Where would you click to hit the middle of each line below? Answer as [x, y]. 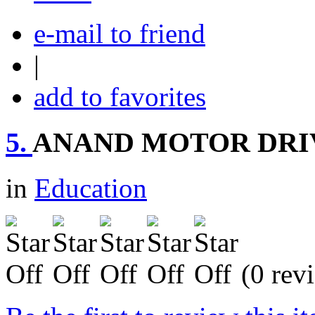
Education [91, 188]
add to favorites [120, 97]
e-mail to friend [120, 34]
